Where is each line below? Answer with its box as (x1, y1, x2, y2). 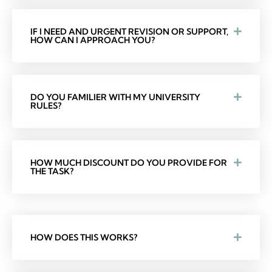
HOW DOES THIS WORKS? (30, 232, 137, 243)
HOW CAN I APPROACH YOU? (30, 35, 155, 46)
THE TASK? (30, 166, 73, 177)
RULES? (30, 100, 61, 112)
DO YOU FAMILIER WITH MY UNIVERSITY (30, 92, 200, 103)
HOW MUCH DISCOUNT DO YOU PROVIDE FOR (30, 157, 227, 169)
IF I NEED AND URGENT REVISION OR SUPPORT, (30, 26, 228, 38)
